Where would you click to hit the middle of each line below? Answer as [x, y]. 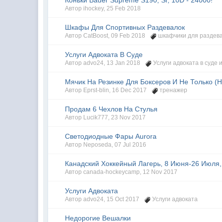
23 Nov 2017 [129, 117]
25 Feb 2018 [124, 8]
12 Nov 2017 [160, 172]
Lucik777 [96, 117]
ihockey [94, 8]
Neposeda [98, 145]
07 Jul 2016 [131, 145]
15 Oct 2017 [123, 199]
